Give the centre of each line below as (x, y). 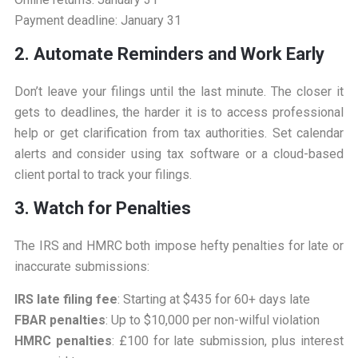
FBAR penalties (60, 320)
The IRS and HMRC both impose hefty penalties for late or (179, 246)
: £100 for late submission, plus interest (228, 341)
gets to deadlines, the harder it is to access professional (179, 113)
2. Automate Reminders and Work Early (169, 54)
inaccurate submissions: (82, 267)
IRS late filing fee (66, 300)
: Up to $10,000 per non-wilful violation (212, 320)
